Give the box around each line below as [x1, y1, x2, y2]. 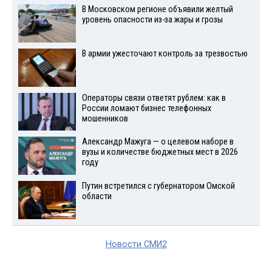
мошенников [81, 113, 128, 124]
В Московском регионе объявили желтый [81, 4, 233, 15]
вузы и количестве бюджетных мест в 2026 [81, 147, 238, 158]
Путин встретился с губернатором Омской [81, 181, 235, 192]
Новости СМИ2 [105, 239, 167, 250]
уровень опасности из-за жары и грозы [81, 14, 223, 25]
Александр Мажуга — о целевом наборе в [81, 137, 234, 148]
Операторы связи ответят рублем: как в [81, 92, 226, 103]
